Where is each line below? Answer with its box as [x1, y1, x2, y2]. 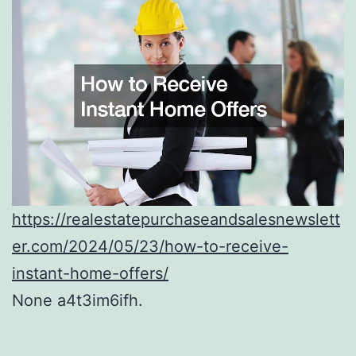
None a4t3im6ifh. [12, 290, 143, 310]
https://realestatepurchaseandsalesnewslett [12, 209, 340, 229]
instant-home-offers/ [12, 263, 168, 283]
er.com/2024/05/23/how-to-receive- [12, 236, 288, 256]
